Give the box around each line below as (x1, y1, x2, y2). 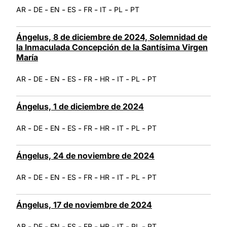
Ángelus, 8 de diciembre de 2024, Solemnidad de (16, 31, 207, 42)
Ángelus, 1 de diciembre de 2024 (16, 101, 144, 111)
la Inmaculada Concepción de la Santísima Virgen (16, 42, 208, 52)
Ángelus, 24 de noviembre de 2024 (16, 150, 155, 161)
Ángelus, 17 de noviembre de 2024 (16, 199, 152, 210)
